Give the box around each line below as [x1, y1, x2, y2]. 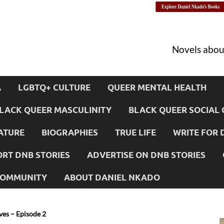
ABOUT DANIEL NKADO [64, 171, 160, 182]
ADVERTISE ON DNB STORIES [87, 149, 205, 160]
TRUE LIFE [115, 126, 156, 137]
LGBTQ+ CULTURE [18, 81, 90, 92]
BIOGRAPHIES [41, 126, 98, 137]
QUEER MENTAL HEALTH [107, 81, 206, 92]
